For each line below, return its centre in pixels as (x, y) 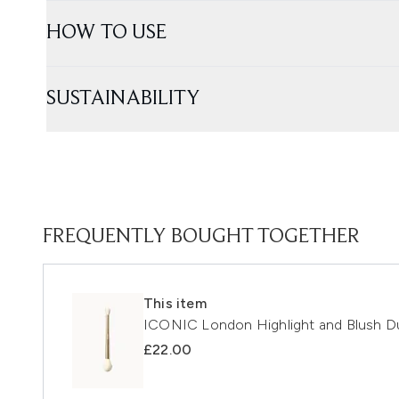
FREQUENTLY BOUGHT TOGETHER (201, 236)
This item (175, 303)
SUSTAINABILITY (123, 98)
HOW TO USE (106, 33)
